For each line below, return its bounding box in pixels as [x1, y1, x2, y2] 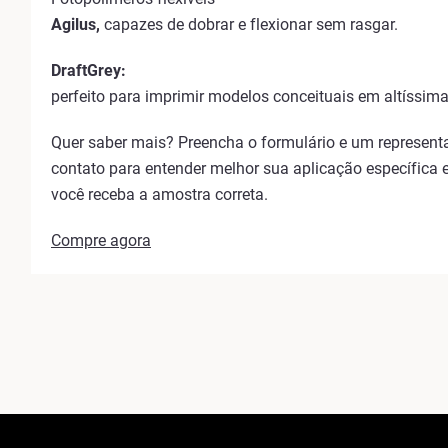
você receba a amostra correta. [51, 185, 268, 204]
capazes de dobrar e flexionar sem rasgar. [100, 15, 398, 34]
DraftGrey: [51, 61, 126, 80]
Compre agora [51, 231, 151, 250]
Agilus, [51, 15, 100, 34]
